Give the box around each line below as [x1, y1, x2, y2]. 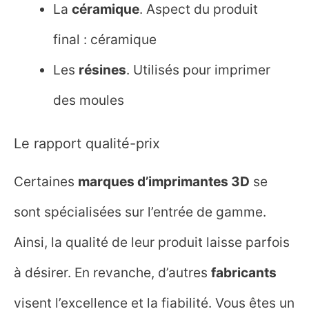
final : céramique [53, 30, 157, 48]
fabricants [211, 264, 277, 281]
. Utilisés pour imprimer [126, 61, 271, 78]
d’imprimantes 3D [137, 173, 250, 190]
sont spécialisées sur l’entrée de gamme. [14, 203, 266, 221]
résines [79, 61, 127, 78]
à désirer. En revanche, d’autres [14, 264, 211, 281]
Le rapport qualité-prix [14, 135, 160, 152]
